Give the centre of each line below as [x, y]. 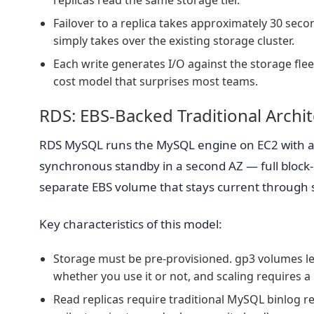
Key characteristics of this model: [131, 224]
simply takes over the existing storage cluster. [174, 41]
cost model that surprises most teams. [156, 82]
